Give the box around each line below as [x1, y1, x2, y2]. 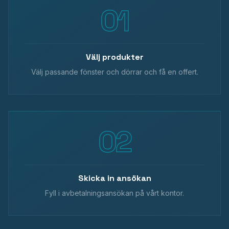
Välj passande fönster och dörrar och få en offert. [31, 67, 198, 76]
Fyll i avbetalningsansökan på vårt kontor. [45, 189, 184, 197]
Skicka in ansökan [78, 173, 151, 184]
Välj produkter [85, 52, 144, 62]
